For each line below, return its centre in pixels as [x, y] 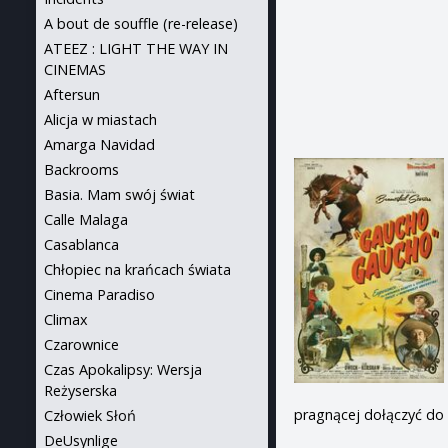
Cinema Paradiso [99, 294]
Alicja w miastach [100, 119]
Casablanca [81, 244]
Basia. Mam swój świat [119, 194]
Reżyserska [80, 390]
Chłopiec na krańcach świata [137, 269]
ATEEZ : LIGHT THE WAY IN [136, 48]
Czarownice [81, 344]
